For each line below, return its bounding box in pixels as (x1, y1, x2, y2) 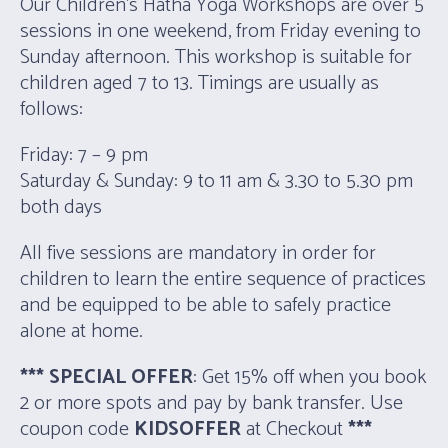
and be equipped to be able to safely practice (20, 289, 391, 323)
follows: (20, 93, 83, 127)
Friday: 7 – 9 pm (20, 139, 148, 173)
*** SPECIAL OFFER (20, 361, 193, 395)
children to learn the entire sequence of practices (20, 263, 426, 297)
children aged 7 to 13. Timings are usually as (20, 67, 379, 101)
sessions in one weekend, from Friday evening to (20, 15, 421, 49)
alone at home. (20, 315, 148, 349)
